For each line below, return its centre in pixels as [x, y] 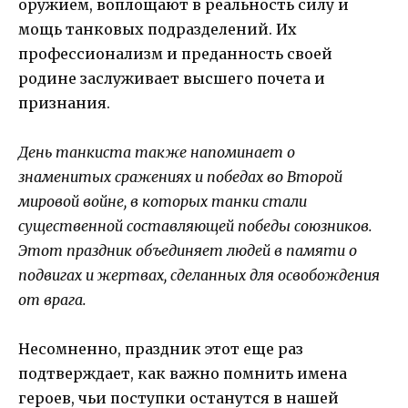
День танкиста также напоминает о [157, 153]
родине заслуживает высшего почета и [172, 78]
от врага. [52, 300]
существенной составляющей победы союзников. [195, 226]
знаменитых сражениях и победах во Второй [180, 177]
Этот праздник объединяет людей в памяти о [188, 251]
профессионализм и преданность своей [175, 53]
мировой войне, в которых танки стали [163, 202]
